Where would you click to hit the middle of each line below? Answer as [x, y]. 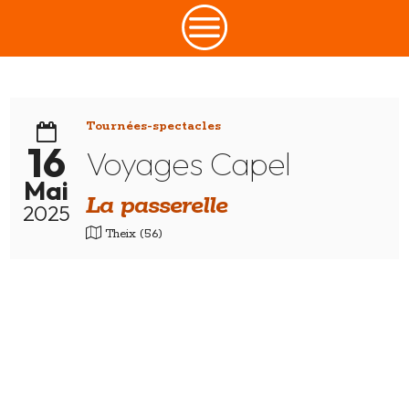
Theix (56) [132, 235]
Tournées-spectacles [154, 127]
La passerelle [157, 206]
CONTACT [204, 22]
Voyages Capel [189, 163]
